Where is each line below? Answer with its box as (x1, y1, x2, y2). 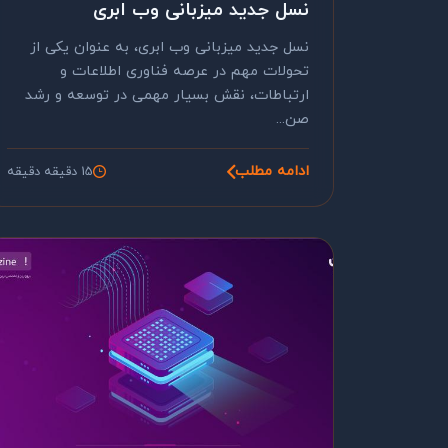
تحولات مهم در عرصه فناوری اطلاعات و (60, 61, 309, 82)
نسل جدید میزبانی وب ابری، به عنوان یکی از (30, 37, 309, 58)
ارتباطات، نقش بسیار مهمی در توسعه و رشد (25, 85, 309, 106)
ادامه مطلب (235, 161, 309, 182)
